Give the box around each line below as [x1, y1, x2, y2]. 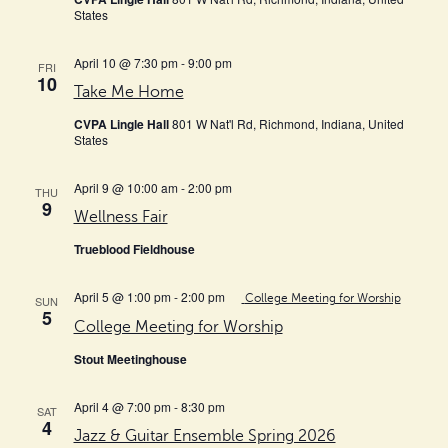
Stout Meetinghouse [73, 349, 187, 368]
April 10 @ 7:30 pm [73, 53, 178, 71]
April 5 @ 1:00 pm [73, 287, 171, 305]
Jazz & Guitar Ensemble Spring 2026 [73, 426, 336, 445]
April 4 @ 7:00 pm [73, 397, 171, 415]
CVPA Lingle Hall [73, 114, 172, 133]
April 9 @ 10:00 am [73, 178, 178, 196]
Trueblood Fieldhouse [73, 239, 195, 258]
